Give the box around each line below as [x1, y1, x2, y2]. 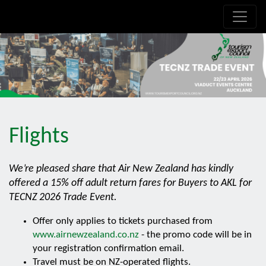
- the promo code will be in [139, 230, 252, 240]
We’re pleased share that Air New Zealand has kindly [9, 164, 233, 174]
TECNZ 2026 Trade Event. [9, 192, 117, 202]
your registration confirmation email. [33, 243, 184, 254]
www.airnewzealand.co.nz [33, 230, 139, 240]
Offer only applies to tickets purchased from [33, 216, 213, 226]
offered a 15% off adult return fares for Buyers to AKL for [9, 178, 252, 188]
